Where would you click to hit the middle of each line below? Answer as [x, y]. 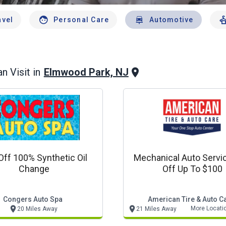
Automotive [172, 20]
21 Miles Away [156, 209]
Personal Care [81, 20]
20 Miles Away [37, 209]
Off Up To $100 [192, 169]
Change [34, 169]
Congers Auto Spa [33, 199]
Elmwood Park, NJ [86, 72]
